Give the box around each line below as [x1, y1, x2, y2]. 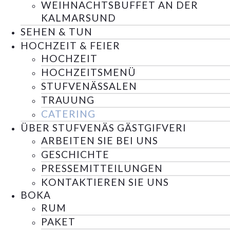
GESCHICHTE [41, 148, 109, 161]
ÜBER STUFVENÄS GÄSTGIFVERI [21, 122, 186, 134]
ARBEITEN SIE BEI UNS [41, 135, 158, 147]
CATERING [41, 108, 95, 120]
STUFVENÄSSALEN [41, 80, 137, 92]
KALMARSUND [41, 12, 116, 24]
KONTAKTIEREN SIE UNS [41, 176, 169, 188]
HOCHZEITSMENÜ [41, 66, 136, 79]
